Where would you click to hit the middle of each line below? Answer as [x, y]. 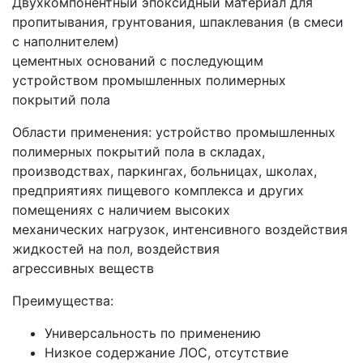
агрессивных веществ [83, 268]
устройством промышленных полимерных [149, 80]
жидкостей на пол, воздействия [116, 248]
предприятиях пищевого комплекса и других [158, 190]
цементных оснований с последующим [138, 60]
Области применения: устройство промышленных [174, 132]
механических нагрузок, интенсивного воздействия [180, 229]
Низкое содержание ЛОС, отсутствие [167, 352]
